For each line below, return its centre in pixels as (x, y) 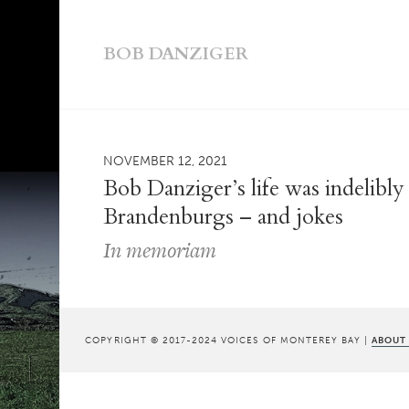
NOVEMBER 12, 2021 (166, 160)
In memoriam (160, 249)
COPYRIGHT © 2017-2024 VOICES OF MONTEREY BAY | (229, 340)
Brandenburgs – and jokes (224, 216)
